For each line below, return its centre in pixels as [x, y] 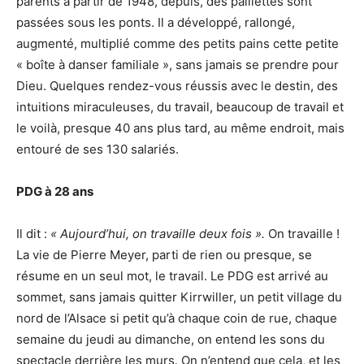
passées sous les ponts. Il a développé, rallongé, [156, 22]
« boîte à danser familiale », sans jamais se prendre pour [178, 64]
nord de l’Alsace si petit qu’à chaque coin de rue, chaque [177, 318]
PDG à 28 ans [55, 191]
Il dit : [33, 233]
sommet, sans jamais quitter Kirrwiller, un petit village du [179, 297]
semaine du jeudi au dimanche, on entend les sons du [171, 339]
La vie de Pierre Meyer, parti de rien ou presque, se [164, 254]
